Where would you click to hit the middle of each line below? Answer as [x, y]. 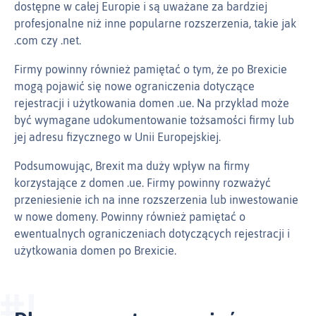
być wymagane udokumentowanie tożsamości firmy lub [154, 120]
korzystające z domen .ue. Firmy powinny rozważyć [142, 183]
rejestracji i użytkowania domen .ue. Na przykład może [152, 103]
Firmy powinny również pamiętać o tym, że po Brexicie [151, 69]
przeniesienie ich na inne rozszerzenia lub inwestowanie [156, 200]
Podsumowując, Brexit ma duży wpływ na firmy [132, 166]
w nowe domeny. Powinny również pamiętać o [130, 217]
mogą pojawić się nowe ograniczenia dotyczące [134, 86]
